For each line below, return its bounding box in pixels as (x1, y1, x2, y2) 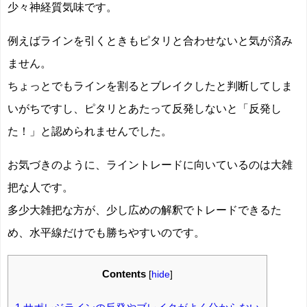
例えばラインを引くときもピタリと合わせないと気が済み (8, 34, 293, 46)
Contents (102, 268, 146, 279)
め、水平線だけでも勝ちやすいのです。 (8, 226, 205, 238)
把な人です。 (8, 181, 73, 193)
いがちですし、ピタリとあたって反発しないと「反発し (8, 102, 282, 114)
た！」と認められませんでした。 (8, 125, 172, 136)
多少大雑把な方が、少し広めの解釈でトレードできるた (8, 204, 282, 215)
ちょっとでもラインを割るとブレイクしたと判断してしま (8, 79, 293, 91)
